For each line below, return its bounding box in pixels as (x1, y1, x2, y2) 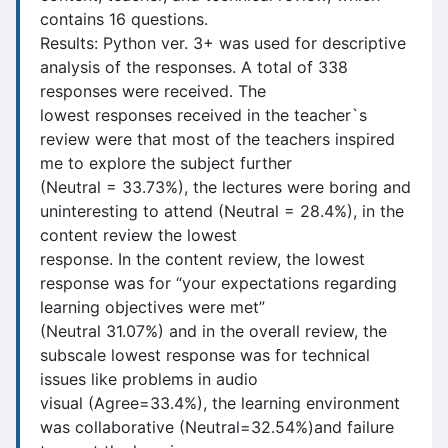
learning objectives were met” (40, 297, 265, 317)
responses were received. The (40, 81, 266, 101)
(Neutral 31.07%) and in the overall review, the (40, 321, 387, 341)
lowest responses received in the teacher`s (40, 105, 367, 125)
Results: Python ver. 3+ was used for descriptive (40, 33, 406, 53)
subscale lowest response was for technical (40, 345, 370, 365)
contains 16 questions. (40, 9, 208, 29)
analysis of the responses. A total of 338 (40, 57, 348, 77)
